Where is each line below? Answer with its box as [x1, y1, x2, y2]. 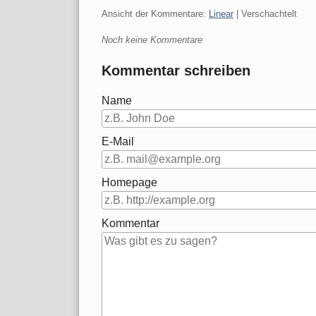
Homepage [102, 176, 157, 189]
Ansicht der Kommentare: [102, 8, 209, 20]
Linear [209, 8, 233, 20]
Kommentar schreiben [102, 63, 250, 79]
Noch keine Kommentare [102, 35, 202, 46]
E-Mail [102, 135, 134, 148]
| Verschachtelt [233, 8, 297, 20]
